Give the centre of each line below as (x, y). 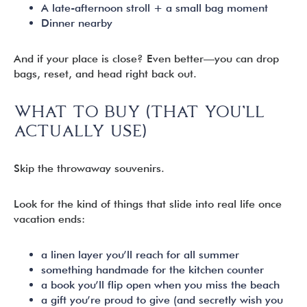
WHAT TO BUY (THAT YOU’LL (139, 111)
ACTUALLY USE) (80, 131)
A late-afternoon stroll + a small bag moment (155, 8)
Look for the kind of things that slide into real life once (148, 204)
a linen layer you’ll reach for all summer (140, 255)
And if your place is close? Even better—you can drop (146, 59)
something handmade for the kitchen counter (152, 270)
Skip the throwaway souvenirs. (89, 168)
